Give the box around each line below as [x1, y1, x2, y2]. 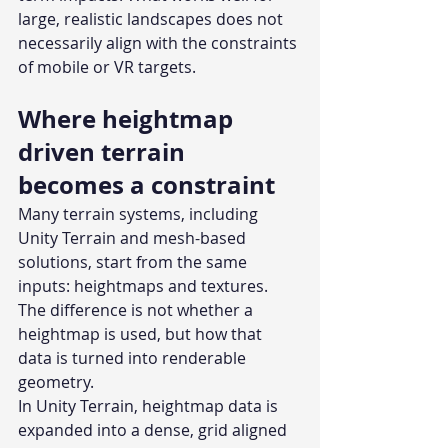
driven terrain [18, 135, 191, 170]
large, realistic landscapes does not [18, 8, 287, 31]
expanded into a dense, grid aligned [18, 419, 291, 442]
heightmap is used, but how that [18, 323, 266, 346]
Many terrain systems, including [18, 203, 262, 226]
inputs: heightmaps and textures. [18, 275, 272, 298]
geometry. [18, 371, 94, 394]
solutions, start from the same [18, 251, 251, 274]
